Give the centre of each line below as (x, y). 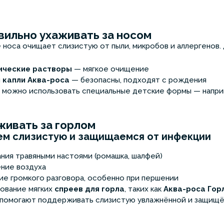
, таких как (144, 189)
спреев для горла (89, 189)
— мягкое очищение (111, 69)
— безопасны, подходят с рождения (139, 80)
